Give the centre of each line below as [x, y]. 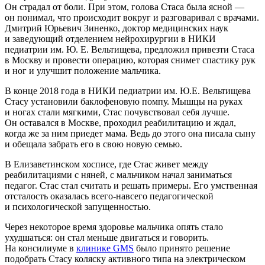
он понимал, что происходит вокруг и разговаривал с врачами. [132, 18]
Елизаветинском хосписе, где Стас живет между [111, 164]
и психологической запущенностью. [78, 207]
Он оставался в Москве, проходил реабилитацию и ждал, [120, 123]
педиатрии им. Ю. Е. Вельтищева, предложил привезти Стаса [130, 50]
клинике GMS [105, 248]
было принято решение [182, 248]
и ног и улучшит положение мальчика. [83, 71]
